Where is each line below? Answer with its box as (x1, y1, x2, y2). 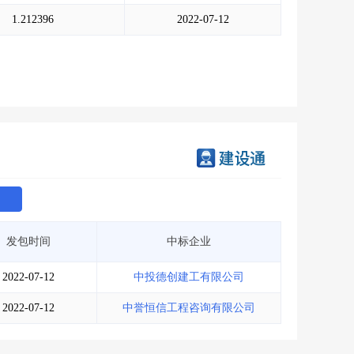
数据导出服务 (143, 2, 213, 13)
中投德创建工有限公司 (134, 270, 245, 283)
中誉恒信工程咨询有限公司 (122, 301, 256, 314)
